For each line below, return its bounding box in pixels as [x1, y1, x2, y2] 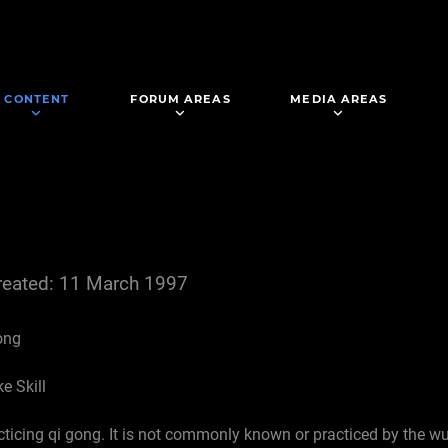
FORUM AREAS [130, 92, 231, 106]
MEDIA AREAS [290, 92, 388, 106]
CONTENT [4, 92, 70, 106]
